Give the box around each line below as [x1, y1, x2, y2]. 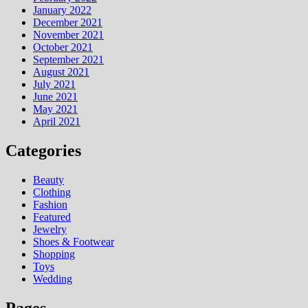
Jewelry [33, 223, 67, 235]
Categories [5, 141, 81, 159]
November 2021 [33, 28, 104, 41]
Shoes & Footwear [33, 235, 114, 247]
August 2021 [33, 65, 89, 78]
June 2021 [33, 90, 78, 102]
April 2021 [33, 115, 80, 127]
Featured [33, 210, 71, 223]
